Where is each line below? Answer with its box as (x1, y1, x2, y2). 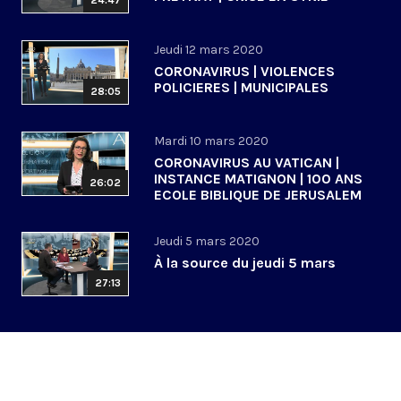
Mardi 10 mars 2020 (154, 133, 269, 149)
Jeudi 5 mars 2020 (154, 234, 260, 250)
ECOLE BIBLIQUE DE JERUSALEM (154, 186, 362, 204)
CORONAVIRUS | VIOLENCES (154, 63, 335, 81)
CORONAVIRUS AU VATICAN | (154, 154, 339, 172)
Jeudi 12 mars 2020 (154, 42, 263, 58)
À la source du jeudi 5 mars (154, 254, 336, 272)
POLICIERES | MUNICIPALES (154, 79, 328, 97)
